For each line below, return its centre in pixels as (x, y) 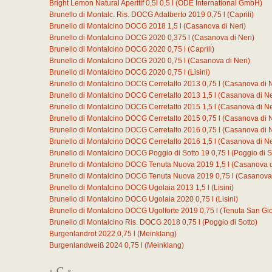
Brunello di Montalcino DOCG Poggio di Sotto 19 (129, 153)
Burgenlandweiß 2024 (86, 245)
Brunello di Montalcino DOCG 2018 (107, 26)
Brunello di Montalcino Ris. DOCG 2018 (115, 222)
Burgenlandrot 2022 (82, 234)
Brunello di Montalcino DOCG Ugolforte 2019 (124, 211)
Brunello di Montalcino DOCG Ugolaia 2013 (121, 188)
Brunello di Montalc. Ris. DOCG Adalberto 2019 (127, 15)
